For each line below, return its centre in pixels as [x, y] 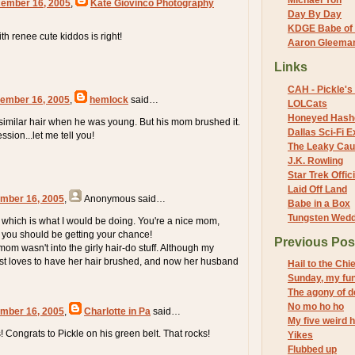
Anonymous [110, 198]
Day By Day [315, 15]
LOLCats [307, 103]
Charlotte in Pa [117, 311]
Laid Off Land [317, 189]
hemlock [109, 99]
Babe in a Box [319, 203]
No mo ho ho [316, 307]
